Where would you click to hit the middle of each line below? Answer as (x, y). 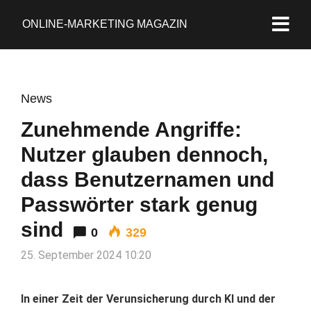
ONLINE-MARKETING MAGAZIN (105, 24)
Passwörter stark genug (139, 204)
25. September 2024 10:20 (86, 255)
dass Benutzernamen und (148, 179)
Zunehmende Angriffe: (131, 129)
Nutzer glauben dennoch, (144, 154)
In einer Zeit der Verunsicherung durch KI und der (148, 299)
